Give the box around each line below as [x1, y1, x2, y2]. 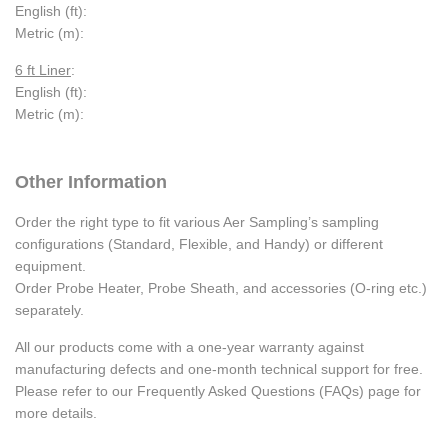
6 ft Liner [15, 62, 71, 79]
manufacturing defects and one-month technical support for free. [15, 361, 423, 378]
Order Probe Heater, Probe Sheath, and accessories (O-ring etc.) [15, 280, 427, 297]
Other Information [15, 172, 167, 193]
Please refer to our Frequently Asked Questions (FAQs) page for [15, 383, 421, 400]
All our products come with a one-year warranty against [15, 339, 364, 356]
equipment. [15, 258, 86, 275]
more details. [15, 405, 97, 422]
